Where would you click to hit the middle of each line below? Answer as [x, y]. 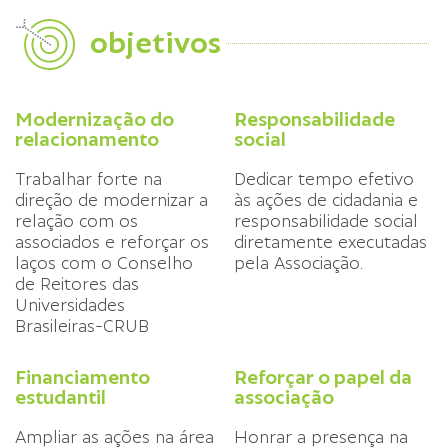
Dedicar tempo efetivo [324, 179]
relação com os [76, 221]
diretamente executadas [330, 242]
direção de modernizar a [111, 200]
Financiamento [82, 377]
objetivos [155, 44]
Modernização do [94, 119]
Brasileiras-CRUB [82, 326]
